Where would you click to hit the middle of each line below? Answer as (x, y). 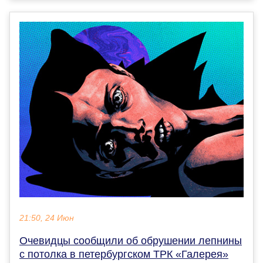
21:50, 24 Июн (47, 218)
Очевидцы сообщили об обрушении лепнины (131, 240)
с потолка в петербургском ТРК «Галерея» (124, 254)
